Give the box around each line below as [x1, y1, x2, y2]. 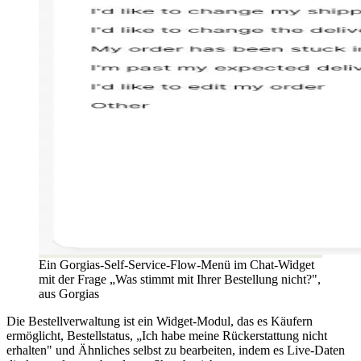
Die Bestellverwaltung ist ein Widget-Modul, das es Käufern [6, 313, 313, 328]
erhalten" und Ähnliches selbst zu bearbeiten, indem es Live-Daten [6, 342, 345, 357]
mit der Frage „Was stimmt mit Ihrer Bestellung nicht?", [39, 272, 321, 286]
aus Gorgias [39, 286, 99, 301]
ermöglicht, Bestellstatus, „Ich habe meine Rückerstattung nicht [6, 328, 327, 342]
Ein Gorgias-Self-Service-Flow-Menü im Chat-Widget [39, 257, 314, 272]
